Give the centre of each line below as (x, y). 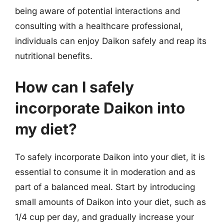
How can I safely (74, 87)
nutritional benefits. (54, 56)
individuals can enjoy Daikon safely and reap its (111, 41)
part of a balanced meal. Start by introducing (105, 187)
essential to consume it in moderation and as (105, 172)
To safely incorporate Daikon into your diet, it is (110, 157)
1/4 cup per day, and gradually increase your (104, 217)
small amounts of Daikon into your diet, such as (110, 202)
